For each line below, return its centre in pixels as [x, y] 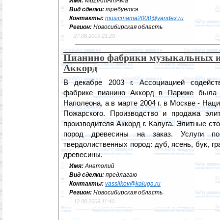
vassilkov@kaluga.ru [133, 184]
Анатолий [100, 166]
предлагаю [121, 175]
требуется [122, 9]
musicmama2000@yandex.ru [144, 18]
